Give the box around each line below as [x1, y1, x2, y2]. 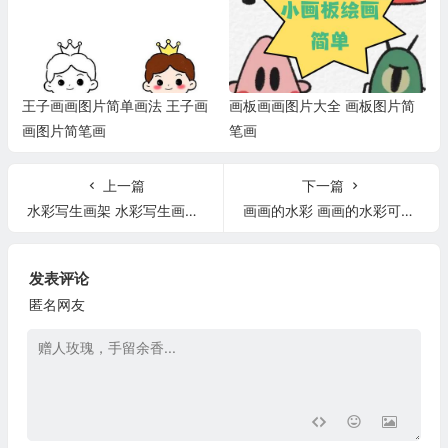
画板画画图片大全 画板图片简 [228, 96, 415, 114]
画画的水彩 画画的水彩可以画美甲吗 [242, 201, 401, 219]
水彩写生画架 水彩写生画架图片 [26, 201, 185, 219]
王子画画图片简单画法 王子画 [21, 96, 208, 114]
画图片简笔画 [21, 121, 106, 139]
